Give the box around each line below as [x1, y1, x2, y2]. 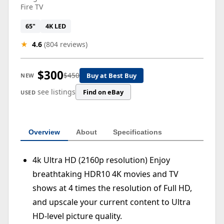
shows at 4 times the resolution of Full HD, [32, 182, 192, 194]
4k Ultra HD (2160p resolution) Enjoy [32, 154, 170, 166]
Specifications [113, 128, 162, 136]
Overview [28, 128, 60, 136]
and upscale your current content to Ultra [32, 196, 190, 208]
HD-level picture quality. [32, 210, 122, 222]
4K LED [45, 22, 66, 31]
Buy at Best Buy [86, 70, 136, 80]
